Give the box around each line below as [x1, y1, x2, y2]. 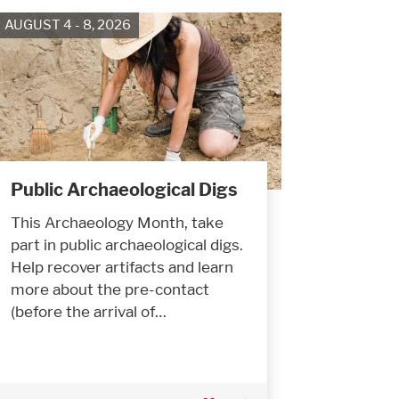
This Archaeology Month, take [11, 212, 224, 232]
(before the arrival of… [11, 301, 167, 321]
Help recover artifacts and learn [11, 256, 233, 276]
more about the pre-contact [11, 279, 209, 298]
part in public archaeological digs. [11, 234, 243, 254]
